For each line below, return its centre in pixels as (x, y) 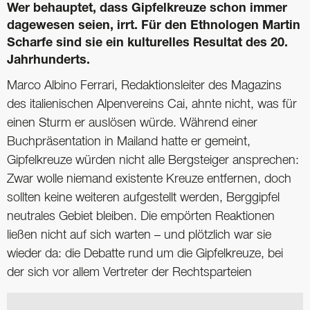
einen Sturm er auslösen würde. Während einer (132, 124)
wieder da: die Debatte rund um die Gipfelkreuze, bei (145, 254)
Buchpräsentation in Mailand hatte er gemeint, (129, 142)
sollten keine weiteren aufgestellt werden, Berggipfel (143, 198)
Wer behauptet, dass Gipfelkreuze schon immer (147, 9)
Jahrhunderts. (48, 61)
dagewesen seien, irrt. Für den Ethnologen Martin (154, 27)
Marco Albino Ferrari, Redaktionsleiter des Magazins (144, 86)
